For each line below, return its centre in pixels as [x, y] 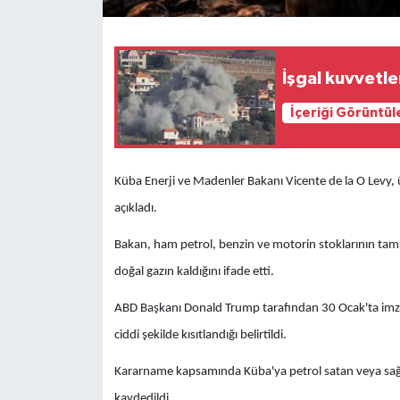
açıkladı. [135, 208]
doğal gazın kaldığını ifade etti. [194, 271]
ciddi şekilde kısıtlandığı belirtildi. [200, 335]
